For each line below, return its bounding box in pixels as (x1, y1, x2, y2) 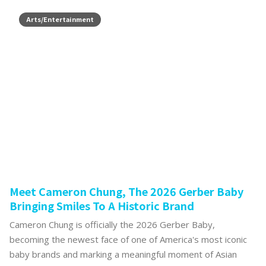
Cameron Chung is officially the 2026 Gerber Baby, (9, 218, 215, 230)
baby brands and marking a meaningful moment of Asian (9, 248, 237, 260)
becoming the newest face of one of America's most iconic (9, 233, 247, 245)
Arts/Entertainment (26, 14, 94, 24)
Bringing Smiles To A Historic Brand (9, 197, 194, 213)
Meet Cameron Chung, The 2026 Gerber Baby (9, 183, 243, 199)
